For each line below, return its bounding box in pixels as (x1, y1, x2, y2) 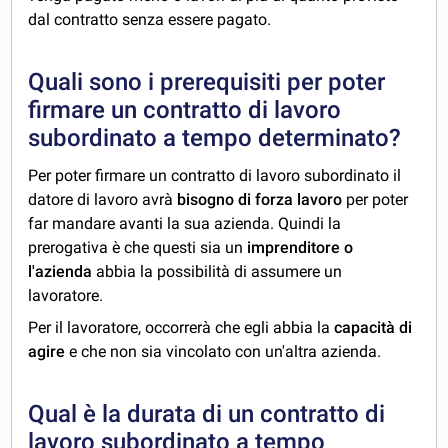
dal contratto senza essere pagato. (28, 10, 272, 30)
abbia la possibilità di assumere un (92, 262, 343, 282)
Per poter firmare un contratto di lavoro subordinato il (28, 166, 402, 186)
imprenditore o (247, 238, 354, 258)
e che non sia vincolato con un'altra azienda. (65, 342, 382, 362)
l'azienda (28, 262, 93, 282)
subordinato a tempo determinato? (28, 124, 402, 153)
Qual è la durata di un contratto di (28, 400, 386, 429)
